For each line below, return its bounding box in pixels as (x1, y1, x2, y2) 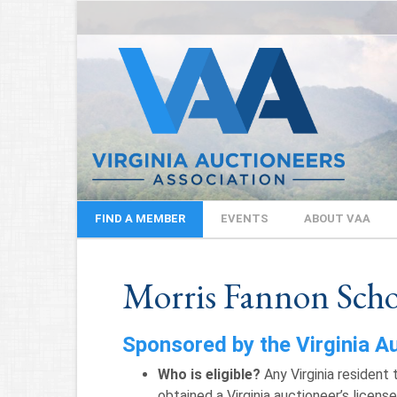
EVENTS (221, 211, 269, 225)
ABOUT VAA (304, 211, 370, 225)
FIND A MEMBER (95, 211, 185, 225)
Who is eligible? (158, 365, 261, 383)
